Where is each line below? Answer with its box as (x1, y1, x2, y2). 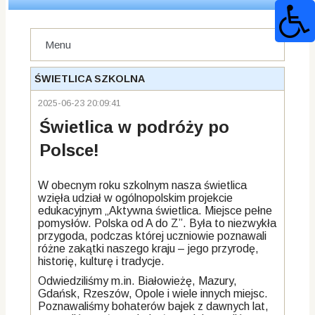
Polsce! (39, 141, 100, 160)
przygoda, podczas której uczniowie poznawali (38, 230, 267, 242)
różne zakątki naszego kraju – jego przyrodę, (38, 243, 259, 255)
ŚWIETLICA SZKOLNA (34, 73, 146, 84)
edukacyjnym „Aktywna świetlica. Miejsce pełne (38, 205, 273, 217)
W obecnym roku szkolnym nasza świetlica (38, 179, 247, 191)
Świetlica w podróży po (39, 117, 230, 136)
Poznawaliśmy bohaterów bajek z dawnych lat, (38, 300, 269, 312)
